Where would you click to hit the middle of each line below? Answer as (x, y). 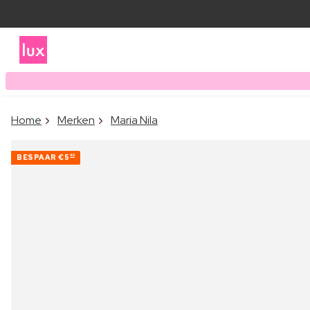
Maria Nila (134, 120)
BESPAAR (37, 157)
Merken (76, 120)
